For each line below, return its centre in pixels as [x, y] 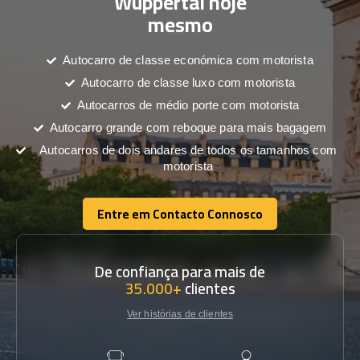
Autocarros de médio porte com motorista [188, 105]
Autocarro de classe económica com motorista [188, 60]
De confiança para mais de [180, 272]
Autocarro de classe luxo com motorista [188, 82]
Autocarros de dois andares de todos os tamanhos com [188, 150]
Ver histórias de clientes [180, 314]
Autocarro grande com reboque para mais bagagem [188, 127]
